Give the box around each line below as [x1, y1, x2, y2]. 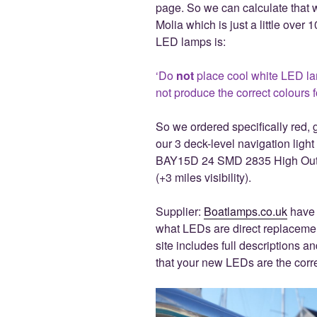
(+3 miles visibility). [156, 169, 251, 186]
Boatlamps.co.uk [204, 203, 287, 220]
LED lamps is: [156, 33, 226, 50]
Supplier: [156, 203, 204, 220]
